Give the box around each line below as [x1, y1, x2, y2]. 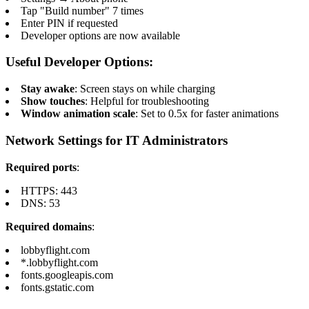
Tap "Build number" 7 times [21, 4, 143, 17]
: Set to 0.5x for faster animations [135, 108, 279, 120]
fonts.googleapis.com [21, 268, 113, 281]
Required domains [6, 220, 92, 232]
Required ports [6, 161, 77, 173]
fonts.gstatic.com [21, 281, 94, 293]
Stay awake [21, 83, 74, 95]
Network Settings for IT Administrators [6, 132, 228, 148]
